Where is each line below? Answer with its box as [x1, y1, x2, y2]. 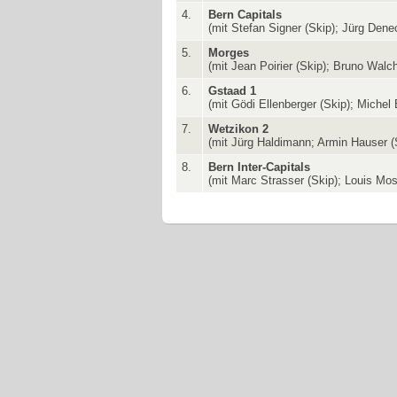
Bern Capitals [208, 8, 283, 22]
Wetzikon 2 [208, 122, 269, 136]
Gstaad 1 [208, 84, 257, 98]
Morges [208, 46, 250, 60]
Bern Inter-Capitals [208, 160, 311, 175]
